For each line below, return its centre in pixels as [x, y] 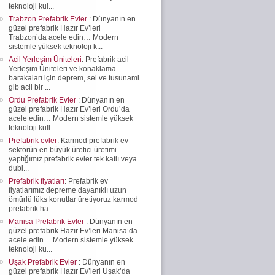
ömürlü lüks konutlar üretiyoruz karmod [73, 199]
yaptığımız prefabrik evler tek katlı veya [73, 159]
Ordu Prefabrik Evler [43, 100]
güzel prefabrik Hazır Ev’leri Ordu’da [69, 109]
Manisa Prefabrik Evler [47, 221]
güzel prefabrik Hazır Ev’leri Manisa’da [73, 230]
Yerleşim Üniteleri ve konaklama [62, 68]
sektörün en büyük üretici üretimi [63, 149]
